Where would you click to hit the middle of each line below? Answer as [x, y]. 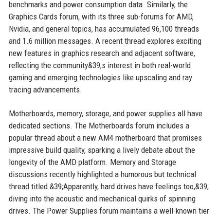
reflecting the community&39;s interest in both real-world [100, 65]
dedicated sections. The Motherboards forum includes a [99, 126]
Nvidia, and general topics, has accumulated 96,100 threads [104, 29]
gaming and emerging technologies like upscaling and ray [100, 77]
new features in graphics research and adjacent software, [102, 53]
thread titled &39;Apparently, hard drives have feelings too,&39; [109, 186]
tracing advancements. [45, 90]
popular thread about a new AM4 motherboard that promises [105, 138]
